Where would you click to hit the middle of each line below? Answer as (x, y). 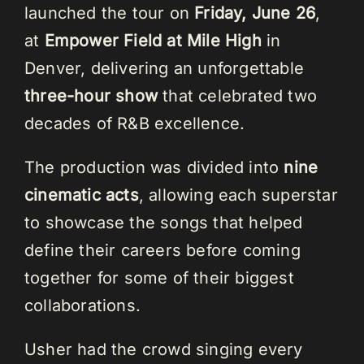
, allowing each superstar (238, 195)
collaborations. (82, 306)
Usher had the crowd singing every (164, 350)
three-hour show (91, 96)
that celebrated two (237, 96)
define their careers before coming (162, 251)
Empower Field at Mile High (153, 41)
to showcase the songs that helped (164, 223)
